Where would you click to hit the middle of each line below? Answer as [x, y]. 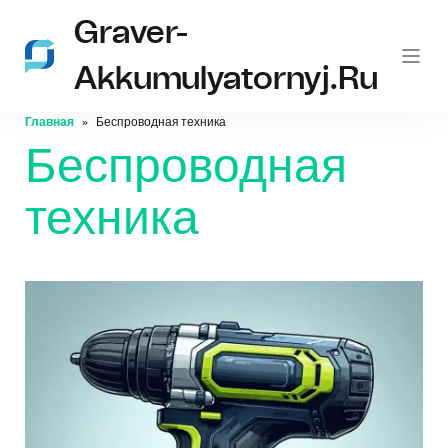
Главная [49, 122]
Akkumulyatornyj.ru [225, 79]
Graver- [130, 33]
